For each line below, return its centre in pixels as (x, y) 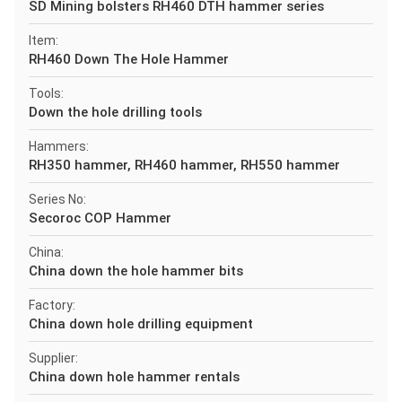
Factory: (52, 305)
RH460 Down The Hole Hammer (129, 59)
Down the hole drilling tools (115, 112)
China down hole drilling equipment (141, 324)
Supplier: (53, 358)
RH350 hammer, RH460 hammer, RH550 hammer (184, 165)
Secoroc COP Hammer (100, 218)
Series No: (57, 199)
